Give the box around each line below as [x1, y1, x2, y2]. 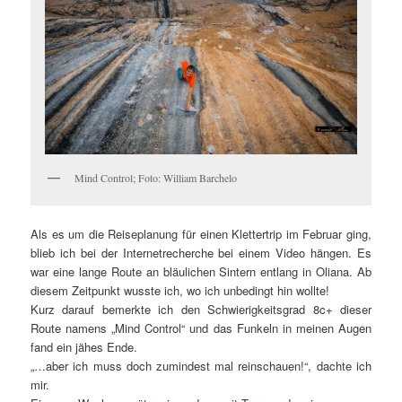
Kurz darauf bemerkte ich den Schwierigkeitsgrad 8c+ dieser [31, 301, 371, 319]
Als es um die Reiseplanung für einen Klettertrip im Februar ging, [31, 225, 371, 243]
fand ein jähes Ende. [31, 338, 138, 356]
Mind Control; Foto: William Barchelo [74, 170, 238, 186]
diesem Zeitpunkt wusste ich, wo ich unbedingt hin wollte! [31, 282, 330, 300]
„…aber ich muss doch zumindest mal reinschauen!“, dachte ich [31, 357, 371, 375]
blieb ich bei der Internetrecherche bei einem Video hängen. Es [31, 244, 371, 262]
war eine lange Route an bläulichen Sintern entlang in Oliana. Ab [31, 263, 371, 281]
